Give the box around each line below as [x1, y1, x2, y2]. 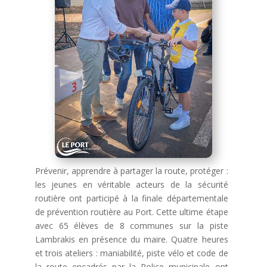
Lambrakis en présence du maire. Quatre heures [35, 234, 228, 246]
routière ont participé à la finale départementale [35, 193, 228, 204]
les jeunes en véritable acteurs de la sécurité [35, 179, 228, 191]
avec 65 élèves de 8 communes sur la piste [35, 220, 228, 232]
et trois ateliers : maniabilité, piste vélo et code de [35, 247, 228, 259]
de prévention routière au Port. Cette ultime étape [35, 206, 228, 218]
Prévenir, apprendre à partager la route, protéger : [35, 165, 228, 177]
